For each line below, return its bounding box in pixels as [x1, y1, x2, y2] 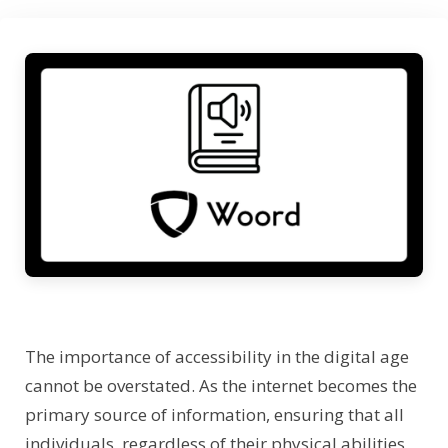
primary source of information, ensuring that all [25, 402, 404, 426]
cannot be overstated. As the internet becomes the [25, 373, 417, 397]
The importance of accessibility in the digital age [25, 344, 409, 368]
